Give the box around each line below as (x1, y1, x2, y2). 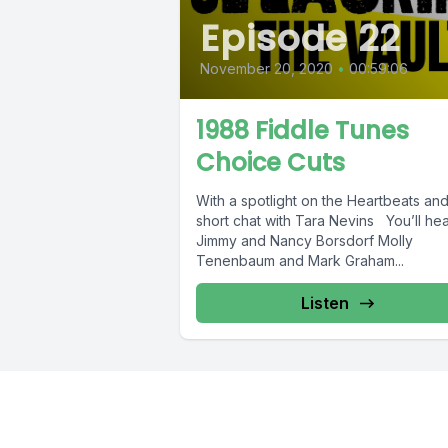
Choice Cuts (196, 146, 345, 180)
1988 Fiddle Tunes (196, 114, 409, 148)
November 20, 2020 (200, 60, 333, 78)
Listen (300, 293, 349, 314)
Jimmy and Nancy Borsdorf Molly (196, 232, 413, 250)
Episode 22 (200, 13, 400, 65)
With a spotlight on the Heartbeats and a (196, 192, 424, 210)
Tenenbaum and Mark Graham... (196, 252, 404, 270)
